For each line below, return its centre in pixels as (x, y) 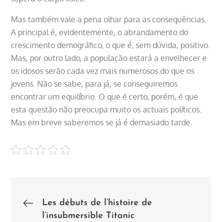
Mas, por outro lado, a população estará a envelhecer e (109, 58)
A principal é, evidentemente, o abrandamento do (100, 32)
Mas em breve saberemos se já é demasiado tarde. (102, 122)
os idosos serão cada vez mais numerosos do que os (103, 71)
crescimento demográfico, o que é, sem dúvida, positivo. (111, 45)
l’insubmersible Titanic (88, 216)
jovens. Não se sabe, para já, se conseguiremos (94, 83)
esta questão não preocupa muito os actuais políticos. (107, 109)
